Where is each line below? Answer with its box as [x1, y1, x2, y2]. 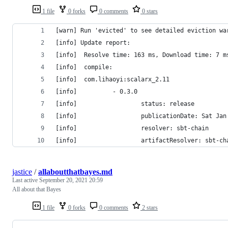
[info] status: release [55, 100, 194, 107]
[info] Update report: [55, 39, 130, 46]
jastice [12, 167, 32, 176]
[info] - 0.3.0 [55, 88, 137, 95]
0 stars [140, 7, 158, 15]
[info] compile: [55, 63, 112, 71]
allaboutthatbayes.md [38, 167, 112, 176]
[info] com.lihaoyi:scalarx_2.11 [55, 75, 169, 83]
